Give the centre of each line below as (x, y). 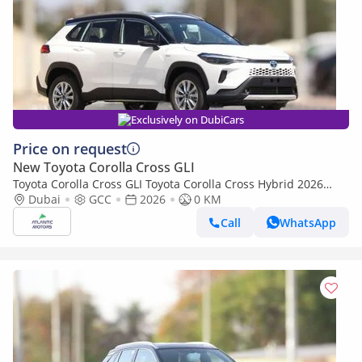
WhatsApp (308, 222)
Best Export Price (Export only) (94, 199)
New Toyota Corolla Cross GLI (104, 167)
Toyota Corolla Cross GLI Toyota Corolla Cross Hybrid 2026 (168, 184)
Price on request (70, 149)
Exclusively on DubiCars (187, 120)
